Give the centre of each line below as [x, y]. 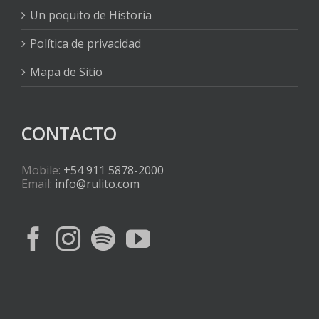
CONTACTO [69, 134]
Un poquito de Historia [91, 15]
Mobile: [42, 171]
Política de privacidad [85, 44]
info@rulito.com [97, 184]
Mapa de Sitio [66, 72]
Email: [38, 184]
